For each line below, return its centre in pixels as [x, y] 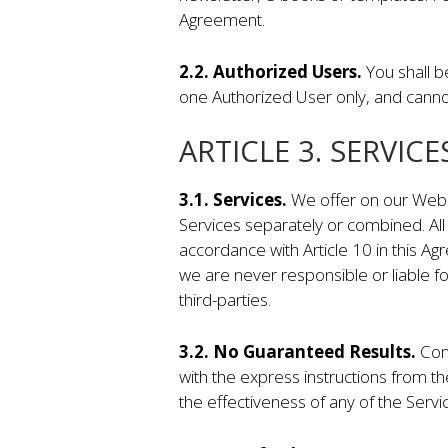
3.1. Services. [234, 199]
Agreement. [221, 19]
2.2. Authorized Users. [272, 72]
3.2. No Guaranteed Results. [299, 352]
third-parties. [224, 299]
